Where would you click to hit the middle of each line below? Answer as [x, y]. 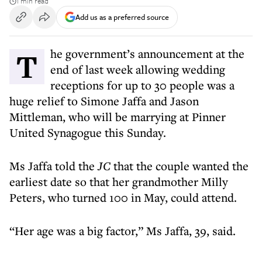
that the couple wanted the [180, 166]
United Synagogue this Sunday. [88, 132]
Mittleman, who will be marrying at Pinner [118, 117]
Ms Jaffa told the [52, 166]
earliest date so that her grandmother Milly [119, 182]
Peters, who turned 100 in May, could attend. [123, 197]
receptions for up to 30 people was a [142, 85]
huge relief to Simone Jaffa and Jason [104, 101]
